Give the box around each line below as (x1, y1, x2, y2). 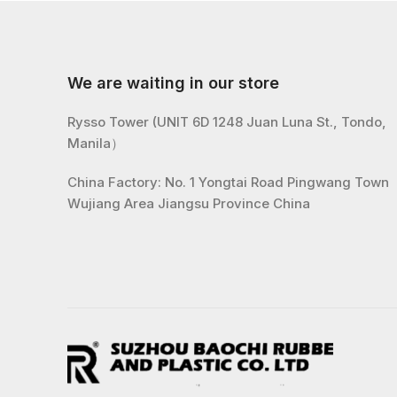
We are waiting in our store (67, 73, 279, 92)
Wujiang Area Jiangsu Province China (67, 194, 310, 212)
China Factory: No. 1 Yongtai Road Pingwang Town (67, 173, 389, 191)
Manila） (67, 134, 124, 152)
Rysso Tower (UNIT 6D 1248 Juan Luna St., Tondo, (67, 113, 386, 130)
